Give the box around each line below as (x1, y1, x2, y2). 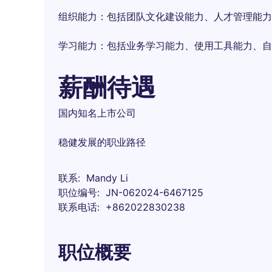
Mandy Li (86, 172, 128, 184)
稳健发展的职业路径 (58, 136, 146, 148)
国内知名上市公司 (58, 107, 136, 119)
